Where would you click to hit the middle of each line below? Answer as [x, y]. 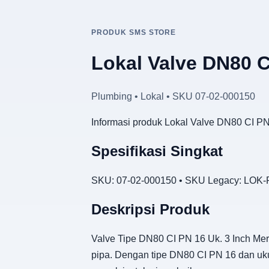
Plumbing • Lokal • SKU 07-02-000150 [173, 96]
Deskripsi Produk [150, 209]
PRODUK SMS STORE [134, 32]
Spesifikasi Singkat [157, 151]
